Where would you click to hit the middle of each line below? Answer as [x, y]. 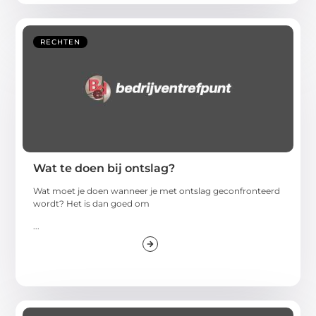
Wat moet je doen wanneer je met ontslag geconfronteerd [157, 190]
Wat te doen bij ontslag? [104, 168]
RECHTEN [61, 42]
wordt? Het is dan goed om [92, 203]
